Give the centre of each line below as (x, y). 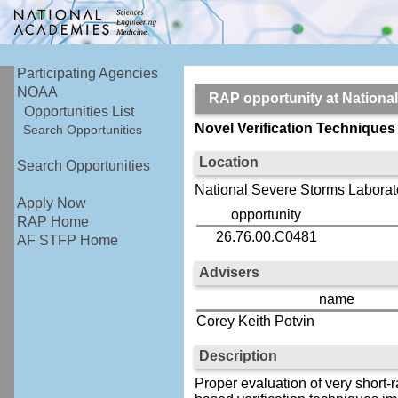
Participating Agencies (88, 74)
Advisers (229, 272)
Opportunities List (80, 111)
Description (238, 356)
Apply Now (52, 203)
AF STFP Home (68, 241)
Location (228, 162)
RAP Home (53, 222)
